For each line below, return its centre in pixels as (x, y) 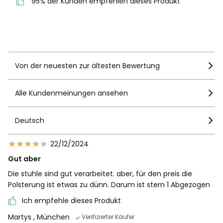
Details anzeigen (47, 39)
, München (52, 217)
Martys (21, 217)
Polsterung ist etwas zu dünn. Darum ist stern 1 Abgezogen (109, 185)
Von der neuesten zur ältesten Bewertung (87, 66)
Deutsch (30, 121)
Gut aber (24, 159)
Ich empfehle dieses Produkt (71, 201)
